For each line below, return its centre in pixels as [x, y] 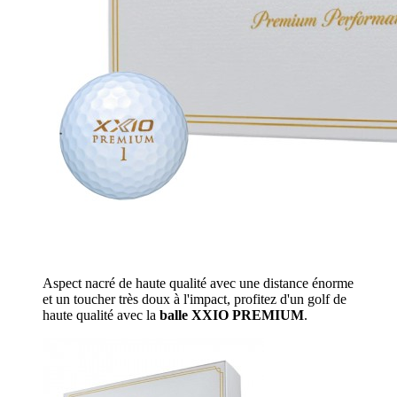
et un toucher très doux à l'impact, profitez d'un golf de [195, 300]
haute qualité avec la [101, 315]
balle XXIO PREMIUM [232, 315]
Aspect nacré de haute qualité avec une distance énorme [198, 284]
